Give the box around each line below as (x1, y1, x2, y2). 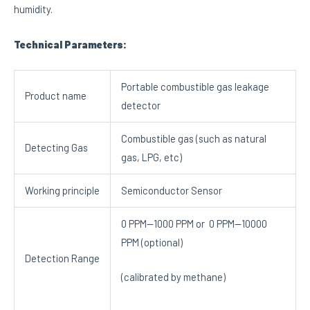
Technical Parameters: (14, 37, 127, 51)
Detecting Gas (24, 140, 88, 154)
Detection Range (24, 251, 100, 264)
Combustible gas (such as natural (120, 131, 266, 145)
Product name (24, 89, 86, 102)
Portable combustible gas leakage (120, 80, 269, 93)
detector (120, 98, 161, 111)
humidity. (14, 3, 53, 16)
